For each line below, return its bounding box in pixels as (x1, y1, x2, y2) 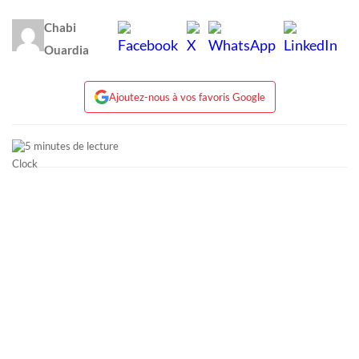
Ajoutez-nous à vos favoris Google (108, 90, 265, 103)
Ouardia (44, 42, 89, 58)
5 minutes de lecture (25, 139, 119, 153)
